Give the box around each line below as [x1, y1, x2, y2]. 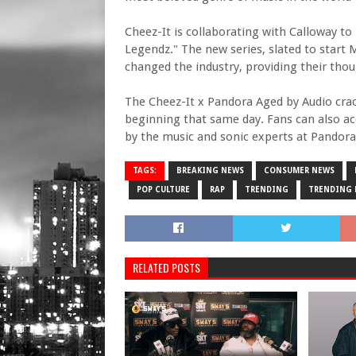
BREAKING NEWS [176, 165, 244, 175]
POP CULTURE [137, 184, 190, 194]
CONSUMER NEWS [264, 165, 335, 175]
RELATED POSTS [133, 258, 200, 276]
